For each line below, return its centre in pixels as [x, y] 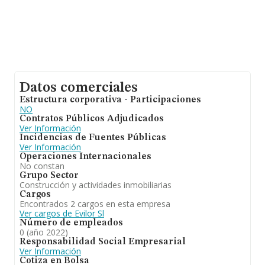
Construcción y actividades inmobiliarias [96, 185]
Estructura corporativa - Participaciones [110, 100]
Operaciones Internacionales [85, 157]
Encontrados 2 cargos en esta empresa [95, 204]
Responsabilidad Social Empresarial [103, 242]
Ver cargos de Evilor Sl [62, 213]
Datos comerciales [79, 88]
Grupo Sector [49, 176]
